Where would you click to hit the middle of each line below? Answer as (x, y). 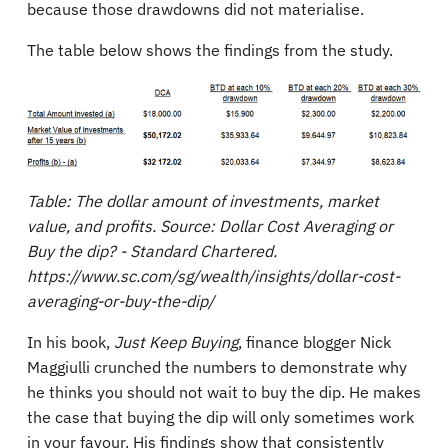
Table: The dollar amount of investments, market (203, 200)
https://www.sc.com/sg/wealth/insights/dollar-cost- (213, 275)
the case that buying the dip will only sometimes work (220, 416)
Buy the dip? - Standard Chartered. (152, 250)
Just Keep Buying (176, 341)
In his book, (70, 341)
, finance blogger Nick (314, 341)
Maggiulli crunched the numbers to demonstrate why (217, 366)
